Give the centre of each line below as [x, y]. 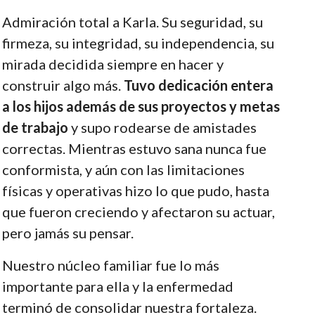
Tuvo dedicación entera [198, 85]
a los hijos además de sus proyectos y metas [141, 106]
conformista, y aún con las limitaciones [123, 169]
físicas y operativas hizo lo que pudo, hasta [135, 190]
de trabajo [35, 127]
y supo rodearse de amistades [162, 127]
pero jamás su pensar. [67, 232]
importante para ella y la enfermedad [117, 286]
